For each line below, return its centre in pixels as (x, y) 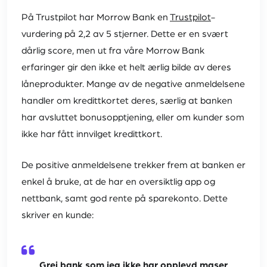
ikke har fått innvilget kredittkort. (92, 134)
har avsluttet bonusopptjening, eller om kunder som (133, 118)
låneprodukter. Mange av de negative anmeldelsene (133, 84)
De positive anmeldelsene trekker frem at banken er (133, 165)
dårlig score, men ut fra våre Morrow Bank (113, 51)
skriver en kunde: (58, 215)
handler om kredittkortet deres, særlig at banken (127, 101)
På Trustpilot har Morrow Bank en (96, 18)
